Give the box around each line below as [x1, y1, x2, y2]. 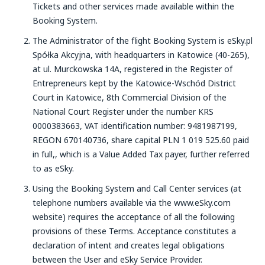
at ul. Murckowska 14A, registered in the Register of [33, 63, 232, 75]
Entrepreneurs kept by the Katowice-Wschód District [33, 77, 236, 89]
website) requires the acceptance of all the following [33, 211, 235, 222]
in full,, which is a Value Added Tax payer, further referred [33, 148, 250, 160]
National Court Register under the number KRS [33, 106, 214, 117]
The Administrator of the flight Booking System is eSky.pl [33, 35, 253, 46]
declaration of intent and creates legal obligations [33, 240, 225, 251]
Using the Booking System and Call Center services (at [33, 183, 241, 194]
